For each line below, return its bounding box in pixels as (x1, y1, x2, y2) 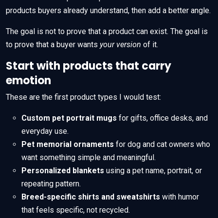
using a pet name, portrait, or (104, 166, 202, 176)
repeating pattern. (21, 179, 81, 189)
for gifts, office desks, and (117, 113, 208, 123)
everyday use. (21, 127, 69, 136)
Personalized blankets (21, 166, 104, 176)
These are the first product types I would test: (6, 92, 161, 102)
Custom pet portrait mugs (21, 113, 117, 123)
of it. (141, 40, 158, 50)
